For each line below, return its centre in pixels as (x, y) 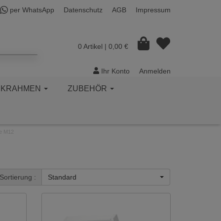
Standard (62, 177)
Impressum (153, 10)
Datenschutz (83, 10)
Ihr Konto (114, 71)
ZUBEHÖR (88, 88)
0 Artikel (90, 46)
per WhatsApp (31, 10)
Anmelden (155, 71)
